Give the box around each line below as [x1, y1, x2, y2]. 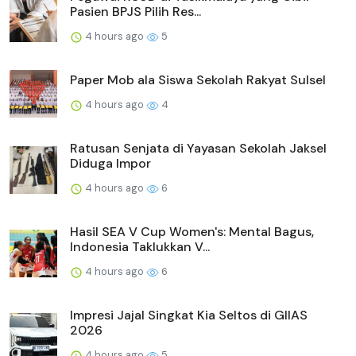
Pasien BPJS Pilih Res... [70, 3, 201, 21]
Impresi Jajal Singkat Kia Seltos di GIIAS [70, 307, 308, 324]
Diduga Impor [70, 155, 151, 172]
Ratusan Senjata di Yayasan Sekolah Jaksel [70, 140, 327, 157]
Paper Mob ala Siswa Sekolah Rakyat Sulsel [70, 72, 326, 89]
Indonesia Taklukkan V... [70, 238, 210, 256]
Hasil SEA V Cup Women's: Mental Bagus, [70, 223, 314, 241]
